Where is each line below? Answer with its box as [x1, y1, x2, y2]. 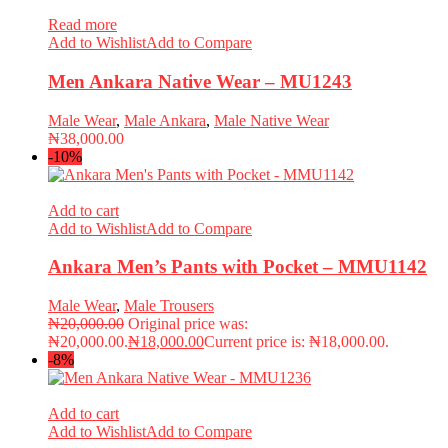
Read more [48, 16, 117, 34]
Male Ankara [124, 111, 206, 129]
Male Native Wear [214, 111, 329, 129]
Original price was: [128, 315, 248, 333]
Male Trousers [124, 297, 214, 315]
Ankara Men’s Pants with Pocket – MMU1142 [48, 256, 427, 278]
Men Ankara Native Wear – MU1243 [48, 70, 352, 92]
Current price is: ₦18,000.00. [204, 333, 389, 351]
